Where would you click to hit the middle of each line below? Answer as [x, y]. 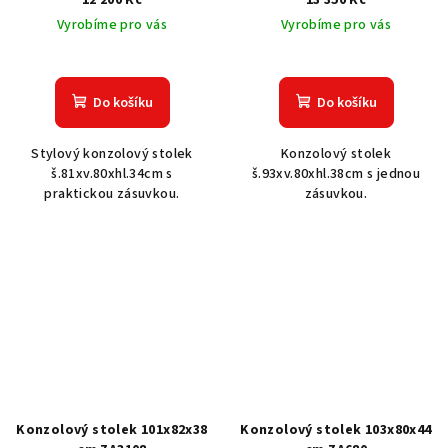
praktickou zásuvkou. [112, 193]
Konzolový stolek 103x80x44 [336, 429]
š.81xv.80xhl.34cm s [112, 173]
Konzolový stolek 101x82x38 [112, 429]
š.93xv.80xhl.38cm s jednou [336, 173]
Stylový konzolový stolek [112, 153]
